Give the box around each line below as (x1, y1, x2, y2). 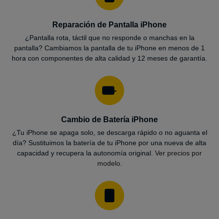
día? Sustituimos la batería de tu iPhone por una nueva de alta (13, 138, 206, 147)
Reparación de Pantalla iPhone (52, 20, 167, 29)
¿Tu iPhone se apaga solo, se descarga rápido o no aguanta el (12, 128, 207, 136)
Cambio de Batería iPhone (61, 115, 158, 124)
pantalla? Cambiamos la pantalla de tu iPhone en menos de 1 (14, 44, 205, 52)
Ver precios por (155, 149, 202, 157)
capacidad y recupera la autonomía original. (17, 149, 155, 157)
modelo (97, 159, 120, 167)
